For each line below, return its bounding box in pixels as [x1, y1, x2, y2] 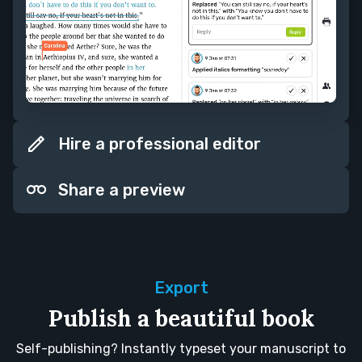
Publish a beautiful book [48, 304, 314, 334]
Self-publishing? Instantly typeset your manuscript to [16, 341, 346, 357]
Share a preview [54, 180, 185, 200]
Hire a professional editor [54, 134, 261, 154]
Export [154, 278, 208, 298]
